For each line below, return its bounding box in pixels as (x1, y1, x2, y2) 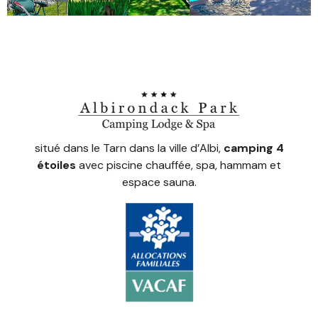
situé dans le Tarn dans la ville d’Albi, (34, 140, 224, 155)
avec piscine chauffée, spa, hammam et (76, 157, 281, 172)
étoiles (37, 157, 76, 172)
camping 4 (223, 140, 284, 155)
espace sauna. (121, 174, 197, 190)
